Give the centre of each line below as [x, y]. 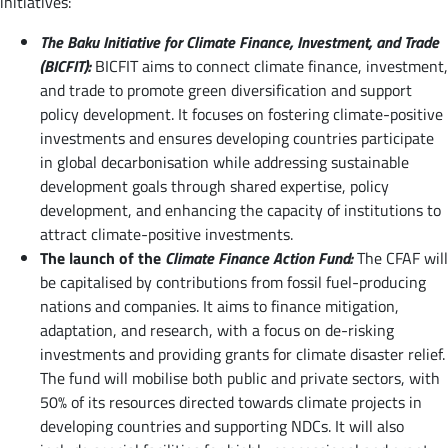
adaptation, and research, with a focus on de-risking [217, 330]
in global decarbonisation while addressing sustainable [224, 162]
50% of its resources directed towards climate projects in [231, 402]
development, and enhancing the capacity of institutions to [240, 210]
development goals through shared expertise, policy [214, 186]
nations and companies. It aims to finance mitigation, [219, 306]
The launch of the [102, 258]
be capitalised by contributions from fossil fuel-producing [233, 282]
